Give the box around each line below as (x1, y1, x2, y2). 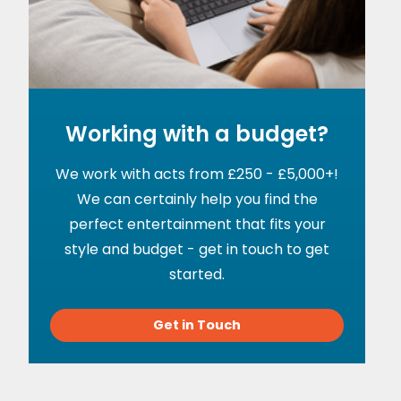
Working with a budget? (65, 119, 329, 149)
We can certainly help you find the (76, 189, 318, 210)
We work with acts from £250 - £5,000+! (55, 164, 339, 185)
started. (169, 264, 226, 286)
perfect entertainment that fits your (68, 214, 326, 235)
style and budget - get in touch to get (64, 239, 330, 260)
